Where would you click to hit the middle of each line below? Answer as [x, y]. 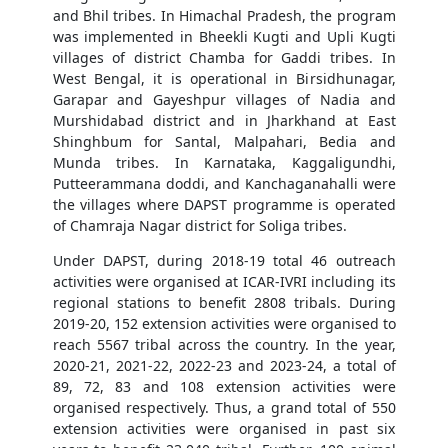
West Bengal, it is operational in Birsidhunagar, [224, 79]
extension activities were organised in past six [224, 429]
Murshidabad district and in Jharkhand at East [224, 121]
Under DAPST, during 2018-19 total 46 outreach [224, 261]
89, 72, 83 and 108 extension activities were [224, 387]
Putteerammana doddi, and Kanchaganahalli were [224, 184]
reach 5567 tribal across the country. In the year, [224, 345]
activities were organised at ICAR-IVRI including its [224, 282]
